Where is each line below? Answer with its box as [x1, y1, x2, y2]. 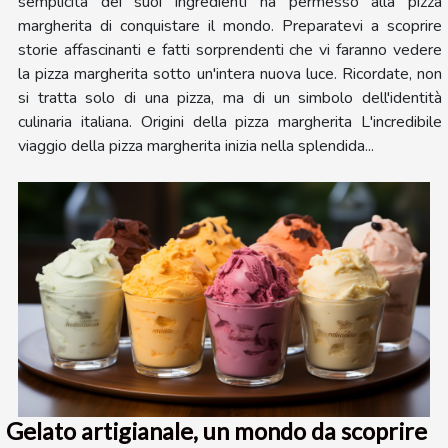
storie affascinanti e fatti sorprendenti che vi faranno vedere [18, 38, 442, 61]
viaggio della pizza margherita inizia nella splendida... [18, 134, 374, 157]
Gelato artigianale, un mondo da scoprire [6, 416, 427, 445]
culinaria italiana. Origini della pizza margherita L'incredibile [18, 110, 442, 133]
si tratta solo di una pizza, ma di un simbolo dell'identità [18, 86, 442, 109]
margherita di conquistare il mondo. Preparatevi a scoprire [18, 14, 442, 37]
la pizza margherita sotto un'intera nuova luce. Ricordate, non [18, 62, 442, 85]
